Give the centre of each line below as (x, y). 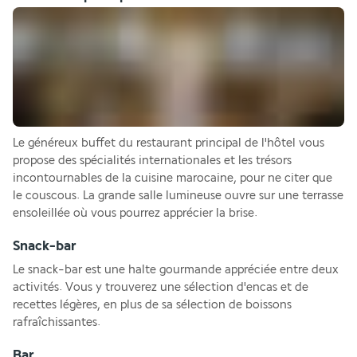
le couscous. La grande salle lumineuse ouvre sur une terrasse (178, 196)
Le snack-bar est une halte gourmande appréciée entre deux (176, 270)
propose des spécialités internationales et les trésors (152, 161)
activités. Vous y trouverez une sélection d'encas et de (161, 287)
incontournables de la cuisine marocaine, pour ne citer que (173, 178)
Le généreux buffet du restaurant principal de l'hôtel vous (169, 143)
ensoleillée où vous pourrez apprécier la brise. (135, 213)
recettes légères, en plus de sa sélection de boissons (152, 305)
